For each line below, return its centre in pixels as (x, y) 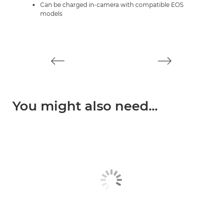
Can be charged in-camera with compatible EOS (112, 5)
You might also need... (85, 106)
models (51, 14)
